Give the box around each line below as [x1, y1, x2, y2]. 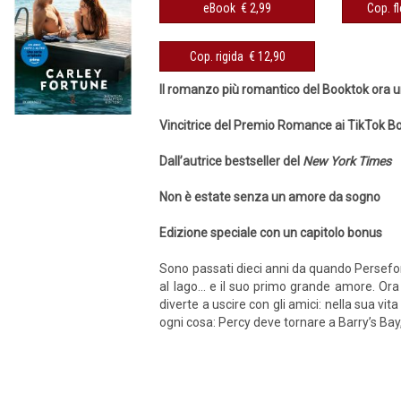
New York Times [303, 154, 392, 168]
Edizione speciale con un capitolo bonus [159, 226, 383, 240]
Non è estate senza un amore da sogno [159, 190, 381, 204]
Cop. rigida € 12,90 [248, 49, 286, 64]
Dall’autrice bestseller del [159, 154, 303, 168]
